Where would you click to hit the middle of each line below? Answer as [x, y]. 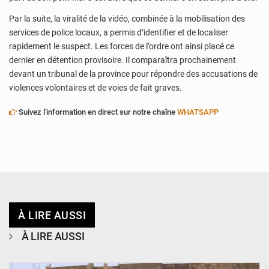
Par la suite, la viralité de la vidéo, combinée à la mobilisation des [127, 19]
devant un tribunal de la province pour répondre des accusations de [133, 74]
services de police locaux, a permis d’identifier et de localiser [119, 33]
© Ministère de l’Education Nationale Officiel [192, 252]
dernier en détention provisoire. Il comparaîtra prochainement [122, 60]
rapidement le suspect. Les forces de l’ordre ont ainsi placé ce [122, 47]
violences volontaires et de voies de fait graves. [95, 88]
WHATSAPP [198, 112]
